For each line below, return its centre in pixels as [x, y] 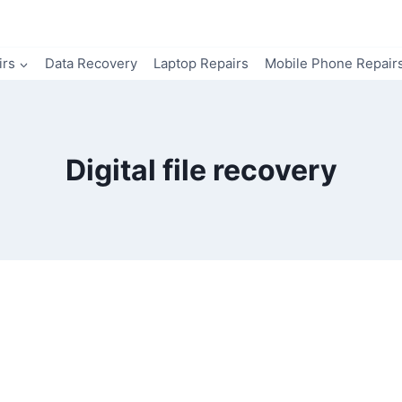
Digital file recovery [201, 170]
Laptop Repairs [201, 63]
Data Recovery [91, 63]
